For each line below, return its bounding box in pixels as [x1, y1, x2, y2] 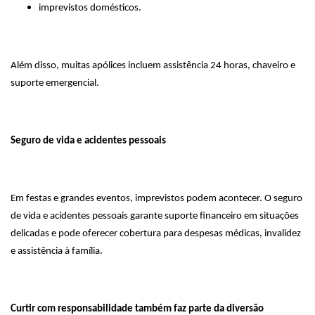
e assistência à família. [11, 246, 103, 257]
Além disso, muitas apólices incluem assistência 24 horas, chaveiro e [11, 60, 295, 71]
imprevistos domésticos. [39, 3, 141, 13]
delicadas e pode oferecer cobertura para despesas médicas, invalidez [11, 229, 301, 239]
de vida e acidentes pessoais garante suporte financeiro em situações [11, 211, 299, 221]
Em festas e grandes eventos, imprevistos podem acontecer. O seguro [11, 193, 302, 204]
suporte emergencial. [11, 78, 99, 89]
